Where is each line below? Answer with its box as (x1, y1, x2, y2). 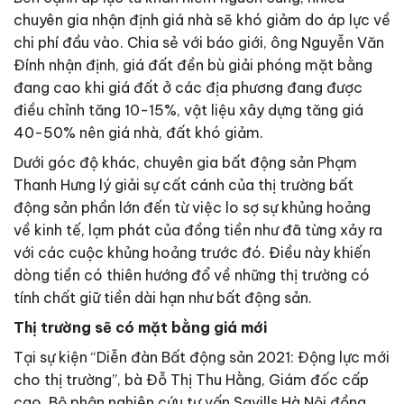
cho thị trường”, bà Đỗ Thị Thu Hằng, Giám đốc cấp (14, 371, 369, 390)
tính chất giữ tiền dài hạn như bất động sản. (14, 289, 312, 308)
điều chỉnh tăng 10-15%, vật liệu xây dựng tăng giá (14, 101, 363, 120)
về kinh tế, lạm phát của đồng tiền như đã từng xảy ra (14, 221, 382, 240)
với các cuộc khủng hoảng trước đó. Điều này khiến (14, 243, 371, 262)
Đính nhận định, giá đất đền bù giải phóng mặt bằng (14, 56, 372, 75)
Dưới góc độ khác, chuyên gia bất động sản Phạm (14, 153, 357, 172)
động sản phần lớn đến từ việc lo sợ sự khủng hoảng (14, 198, 371, 217)
